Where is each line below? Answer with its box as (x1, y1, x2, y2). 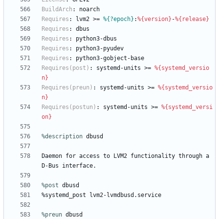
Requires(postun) (42, 104, 96, 111)
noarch (79, 6, 100, 13)
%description (42, 133, 83, 140)
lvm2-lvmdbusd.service (89, 192, 161, 199)
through (178, 153, 202, 160)
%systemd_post (42, 192, 86, 199)
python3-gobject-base (76, 55, 144, 62)
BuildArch (42, 6, 72, 13)
